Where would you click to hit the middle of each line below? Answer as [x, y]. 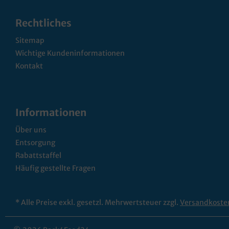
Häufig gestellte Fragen [55, 168]
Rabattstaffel [38, 155]
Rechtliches [43, 23]
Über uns [31, 130]
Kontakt [29, 66]
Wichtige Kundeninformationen [70, 53]
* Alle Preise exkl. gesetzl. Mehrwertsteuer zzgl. [98, 202]
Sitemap [30, 40]
